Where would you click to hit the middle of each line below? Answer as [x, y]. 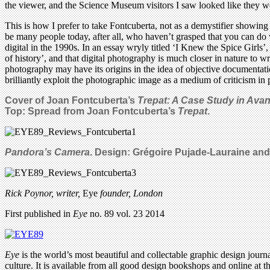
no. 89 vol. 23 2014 [127, 213]
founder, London [131, 193]
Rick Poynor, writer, [44, 193]
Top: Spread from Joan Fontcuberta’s [91, 111]
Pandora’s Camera [47, 152]
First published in [39, 213]
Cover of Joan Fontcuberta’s [71, 100]
